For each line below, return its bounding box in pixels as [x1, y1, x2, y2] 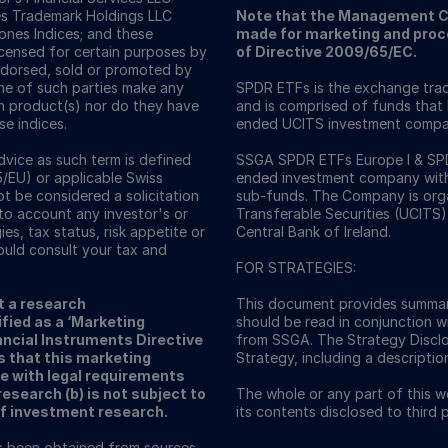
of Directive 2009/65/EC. [236, 43, 417, 60]
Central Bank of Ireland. [236, 223, 391, 240]
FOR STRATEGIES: [236, 259, 356, 276]
